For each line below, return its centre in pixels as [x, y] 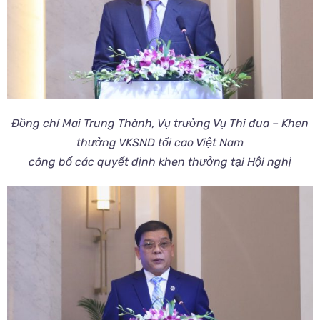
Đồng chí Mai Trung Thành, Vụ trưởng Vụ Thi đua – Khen [160, 123]
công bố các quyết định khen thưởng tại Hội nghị [160, 161]
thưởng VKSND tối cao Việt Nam [160, 142]
